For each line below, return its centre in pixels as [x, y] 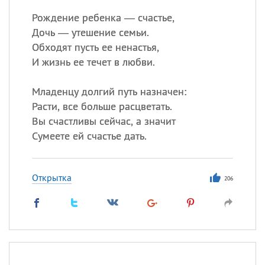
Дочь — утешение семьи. [90, 32]
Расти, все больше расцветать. [102, 106]
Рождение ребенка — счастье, [103, 17]
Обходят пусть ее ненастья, [95, 47]
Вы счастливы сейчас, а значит [104, 121]
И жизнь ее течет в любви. [93, 62]
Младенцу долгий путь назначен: [109, 91]
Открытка [51, 177]
